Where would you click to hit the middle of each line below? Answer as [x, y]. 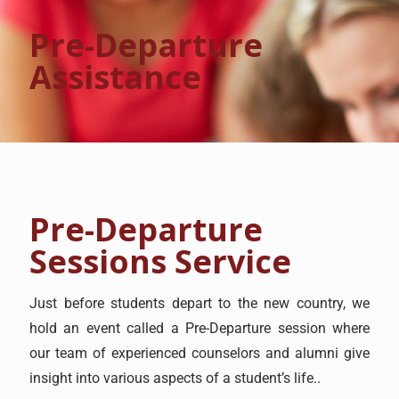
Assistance [115, 77]
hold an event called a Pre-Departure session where [199, 328]
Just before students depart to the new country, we [199, 303]
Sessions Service [160, 261]
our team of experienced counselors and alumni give [199, 353]
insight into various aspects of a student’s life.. [175, 378]
